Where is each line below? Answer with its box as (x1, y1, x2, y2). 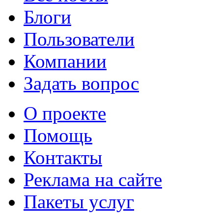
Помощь (24, 125, 92, 146)
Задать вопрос (24, 73, 139, 94)
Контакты (24, 147, 102, 168)
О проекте (24, 103, 106, 124)
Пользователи (24, 28, 135, 50)
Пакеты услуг (24, 191, 134, 213)
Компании (24, 51, 107, 72)
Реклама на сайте (24, 169, 162, 191)
